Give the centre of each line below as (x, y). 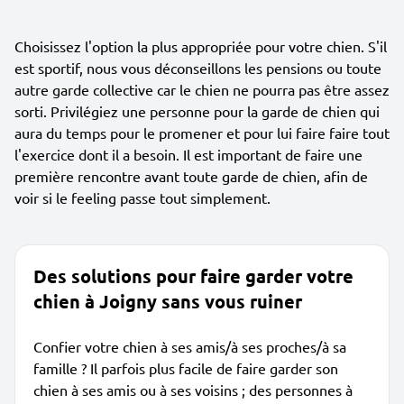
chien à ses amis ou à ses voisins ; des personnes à (193, 390)
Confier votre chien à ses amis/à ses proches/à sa (190, 346)
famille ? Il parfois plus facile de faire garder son (186, 368)
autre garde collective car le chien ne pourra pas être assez (202, 89)
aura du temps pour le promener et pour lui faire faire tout (202, 133)
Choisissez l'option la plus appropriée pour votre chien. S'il (201, 46)
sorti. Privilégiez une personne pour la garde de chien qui (197, 111)
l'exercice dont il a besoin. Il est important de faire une (188, 154)
